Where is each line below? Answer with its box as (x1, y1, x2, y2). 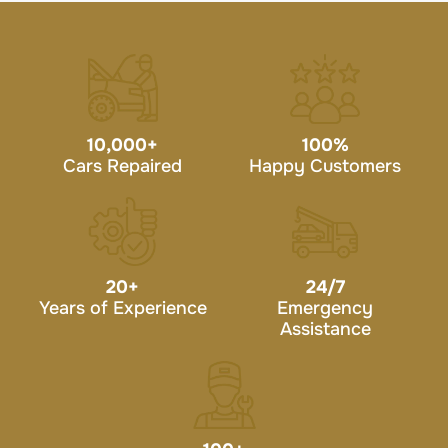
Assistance (279, 317, 371, 340)
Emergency (277, 296, 374, 319)
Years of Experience (38, 296, 207, 319)
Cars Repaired (63, 154, 183, 177)
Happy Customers (249, 154, 402, 177)
